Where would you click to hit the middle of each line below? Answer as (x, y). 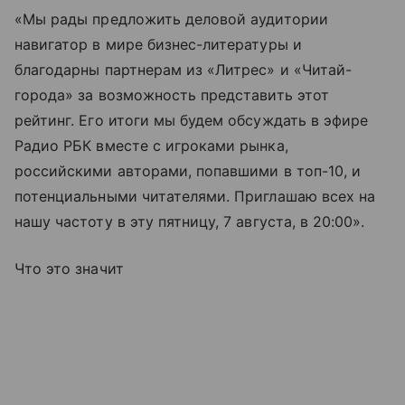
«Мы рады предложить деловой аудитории (171, 19)
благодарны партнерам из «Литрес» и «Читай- (184, 70)
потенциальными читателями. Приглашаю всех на (195, 197)
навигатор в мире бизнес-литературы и (158, 45)
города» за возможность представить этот (172, 95)
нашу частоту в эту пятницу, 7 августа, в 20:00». (190, 222)
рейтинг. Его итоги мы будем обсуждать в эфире (192, 121)
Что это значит (69, 269)
